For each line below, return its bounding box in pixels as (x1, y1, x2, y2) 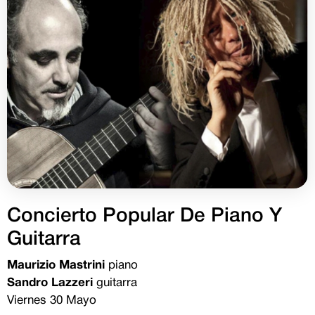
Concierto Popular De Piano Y (7, 207, 282, 225)
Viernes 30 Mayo (7, 295, 96, 306)
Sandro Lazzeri (7, 277, 93, 288)
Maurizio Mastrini (7, 259, 105, 271)
